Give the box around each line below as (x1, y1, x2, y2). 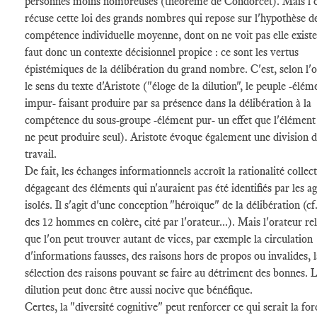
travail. (25, 147, 59, 161)
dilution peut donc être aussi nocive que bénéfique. (25, 283, 255, 296)
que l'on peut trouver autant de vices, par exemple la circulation (25, 232, 313, 246)
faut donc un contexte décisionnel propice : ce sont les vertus (25, 45, 299, 59)
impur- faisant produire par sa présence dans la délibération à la (25, 96, 311, 110)
